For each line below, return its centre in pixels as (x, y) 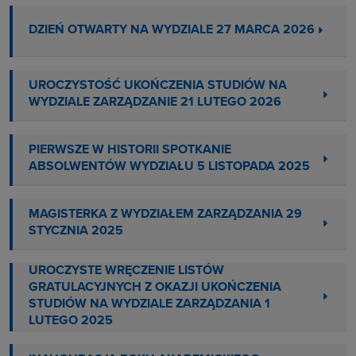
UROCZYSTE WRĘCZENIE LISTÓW (126, 271)
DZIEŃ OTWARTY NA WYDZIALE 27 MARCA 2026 (172, 30)
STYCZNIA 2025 (76, 232)
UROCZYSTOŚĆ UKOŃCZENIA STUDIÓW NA (158, 86)
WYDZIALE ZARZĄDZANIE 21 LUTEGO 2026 (155, 103)
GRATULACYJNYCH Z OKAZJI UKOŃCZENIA (155, 287)
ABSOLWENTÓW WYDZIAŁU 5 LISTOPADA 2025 (169, 167)
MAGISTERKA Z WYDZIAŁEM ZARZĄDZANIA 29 (165, 215)
